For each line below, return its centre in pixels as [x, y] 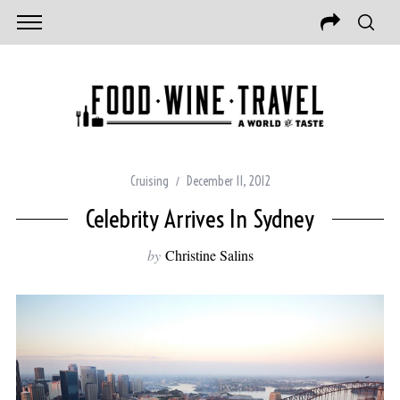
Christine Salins [209, 255]
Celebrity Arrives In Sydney [200, 219]
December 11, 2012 [228, 182]
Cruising [149, 182]
